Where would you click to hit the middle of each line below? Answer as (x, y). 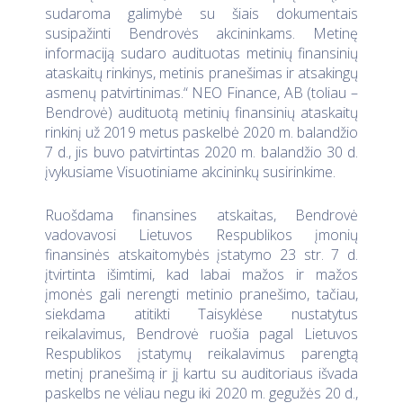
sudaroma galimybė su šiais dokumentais (201, 13)
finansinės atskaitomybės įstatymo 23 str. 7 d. (201, 254)
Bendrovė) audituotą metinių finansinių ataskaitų (201, 112)
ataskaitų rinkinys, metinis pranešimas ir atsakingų (201, 73)
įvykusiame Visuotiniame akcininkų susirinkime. (192, 172)
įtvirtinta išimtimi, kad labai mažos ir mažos (201, 274)
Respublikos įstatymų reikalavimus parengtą (201, 353)
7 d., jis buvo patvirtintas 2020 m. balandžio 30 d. (201, 152)
